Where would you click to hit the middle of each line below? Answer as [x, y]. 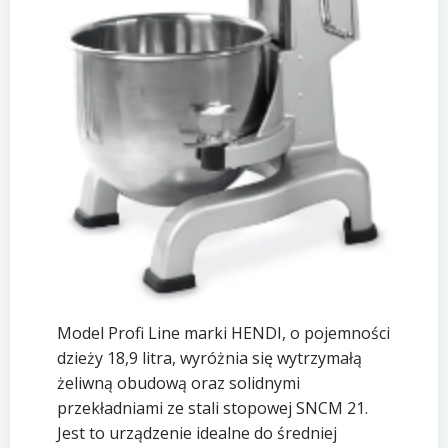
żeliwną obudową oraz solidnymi [178, 383]
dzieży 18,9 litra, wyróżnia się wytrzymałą [209, 358]
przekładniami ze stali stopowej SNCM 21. [212, 408]
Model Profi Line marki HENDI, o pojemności [223, 333]
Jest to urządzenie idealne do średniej [196, 433]
